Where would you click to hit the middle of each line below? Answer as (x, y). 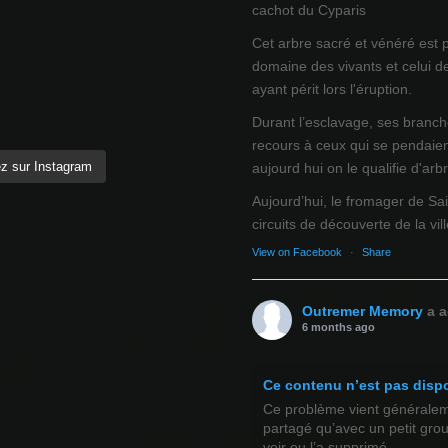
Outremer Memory (362, 311)
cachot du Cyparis (308, 10)
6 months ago (338, 327)
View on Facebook (296, 252)
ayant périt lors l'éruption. (331, 89)
